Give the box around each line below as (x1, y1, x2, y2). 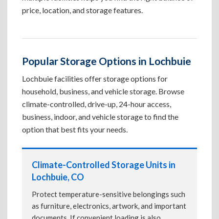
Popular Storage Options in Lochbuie (22, 55, 191, 67)
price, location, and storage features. (22, 5, 143, 15)
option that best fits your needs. (22, 125, 128, 134)
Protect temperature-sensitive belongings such (32, 190, 185, 198)
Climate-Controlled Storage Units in (32, 159, 175, 170)
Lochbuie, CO (32, 172, 84, 182)
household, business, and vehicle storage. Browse (22, 87, 184, 96)
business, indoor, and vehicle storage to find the (22, 112, 178, 121)
